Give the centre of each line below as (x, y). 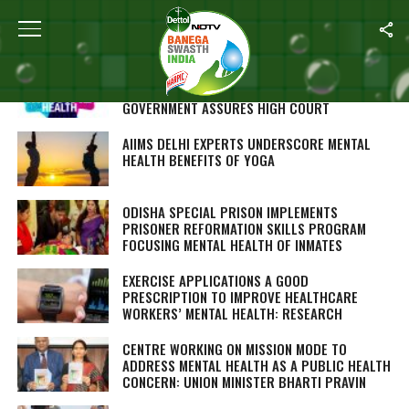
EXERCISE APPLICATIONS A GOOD (215, 280)
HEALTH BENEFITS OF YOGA (198, 160)
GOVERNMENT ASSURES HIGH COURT (225, 108)
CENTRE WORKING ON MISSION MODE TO (234, 349)
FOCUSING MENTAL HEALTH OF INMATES (232, 245)
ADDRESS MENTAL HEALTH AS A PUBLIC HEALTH (256, 365)
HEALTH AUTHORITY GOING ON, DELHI (227, 91)
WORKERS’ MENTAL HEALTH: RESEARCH (232, 313)
